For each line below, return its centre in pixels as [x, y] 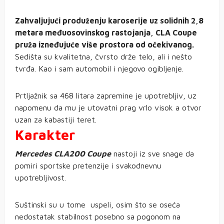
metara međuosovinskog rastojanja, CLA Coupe [106, 33]
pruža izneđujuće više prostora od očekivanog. [104, 45]
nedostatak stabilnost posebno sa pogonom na [98, 217]
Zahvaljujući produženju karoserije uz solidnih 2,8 [109, 21]
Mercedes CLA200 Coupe [63, 154]
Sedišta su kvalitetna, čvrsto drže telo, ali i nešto [103, 57]
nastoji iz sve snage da [152, 154]
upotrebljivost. [40, 178]
